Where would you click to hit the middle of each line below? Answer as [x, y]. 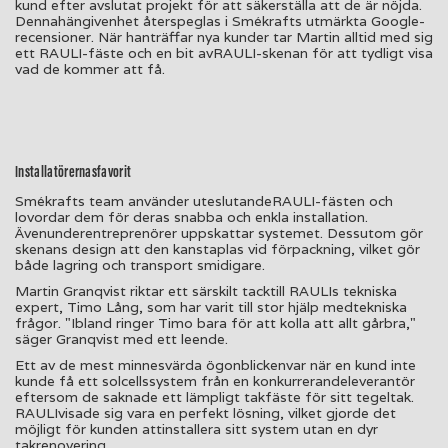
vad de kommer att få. [90, 68]
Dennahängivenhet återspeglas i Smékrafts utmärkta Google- [220, 20]
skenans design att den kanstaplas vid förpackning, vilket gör [217, 248]
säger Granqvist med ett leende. [121, 338]
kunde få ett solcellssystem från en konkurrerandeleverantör [215, 380]
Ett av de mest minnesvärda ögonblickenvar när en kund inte [215, 364]
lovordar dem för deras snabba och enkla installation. [191, 216]
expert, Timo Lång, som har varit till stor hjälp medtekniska [211, 306]
